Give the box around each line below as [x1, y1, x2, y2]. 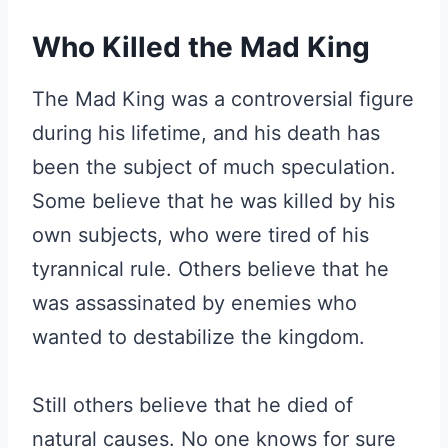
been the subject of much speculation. [32, 155, 396, 179]
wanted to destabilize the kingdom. [32, 325, 365, 349]
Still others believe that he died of [32, 393, 353, 417]
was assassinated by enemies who [32, 291, 357, 315]
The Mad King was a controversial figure [32, 87, 414, 111]
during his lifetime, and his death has [32, 121, 380, 145]
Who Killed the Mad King [32, 30, 370, 64]
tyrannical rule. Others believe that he [32, 257, 389, 281]
